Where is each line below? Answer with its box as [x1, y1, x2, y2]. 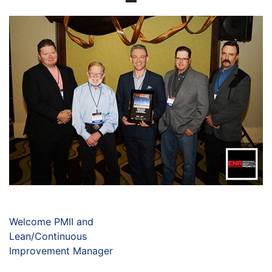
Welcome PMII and [9, 215, 93, 228]
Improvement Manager [9, 244, 113, 257]
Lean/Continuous [9, 229, 87, 242]
